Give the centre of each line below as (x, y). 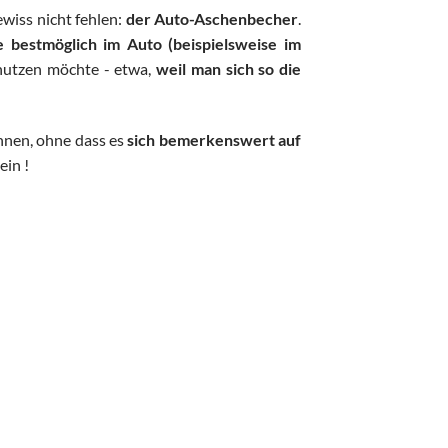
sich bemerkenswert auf (214, 140)
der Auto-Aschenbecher (212, 19)
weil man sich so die (226, 69)
